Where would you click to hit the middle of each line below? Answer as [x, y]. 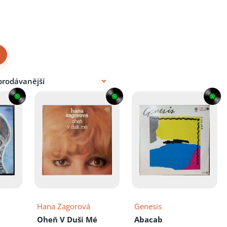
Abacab [149, 220]
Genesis [148, 206]
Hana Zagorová [63, 206]
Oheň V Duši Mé [67, 220]
